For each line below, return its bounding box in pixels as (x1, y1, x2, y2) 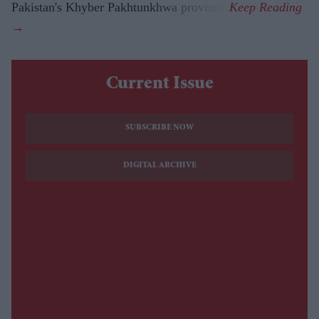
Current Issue (105, 75, 214, 95)
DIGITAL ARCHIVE (122, 161, 197, 170)
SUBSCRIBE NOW (125, 124, 194, 133)
